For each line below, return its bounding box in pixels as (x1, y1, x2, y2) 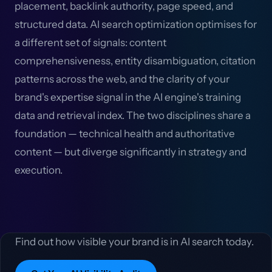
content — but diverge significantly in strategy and (15, 146, 246, 158)
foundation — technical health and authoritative (15, 127, 235, 140)
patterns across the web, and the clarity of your (15, 73, 229, 85)
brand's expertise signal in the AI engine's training (15, 91, 241, 103)
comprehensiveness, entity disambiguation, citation (15, 55, 256, 67)
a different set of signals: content (15, 36, 166, 49)
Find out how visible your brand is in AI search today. (15, 236, 254, 248)
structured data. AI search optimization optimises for (15, 18, 257, 30)
